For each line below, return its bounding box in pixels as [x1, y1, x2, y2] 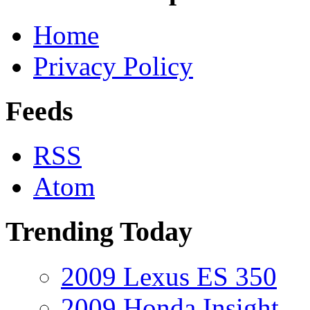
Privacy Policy [33, 51, 193, 81]
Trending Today [6, 216, 192, 248]
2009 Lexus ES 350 [61, 261, 277, 291]
